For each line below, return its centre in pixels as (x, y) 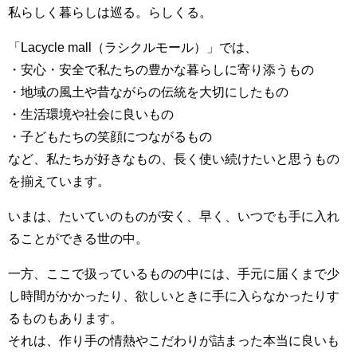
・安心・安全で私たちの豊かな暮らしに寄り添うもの (161, 69)
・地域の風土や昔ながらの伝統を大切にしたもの (148, 91)
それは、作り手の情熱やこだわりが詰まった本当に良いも (174, 340)
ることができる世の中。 (78, 238)
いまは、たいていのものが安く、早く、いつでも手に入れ (174, 216)
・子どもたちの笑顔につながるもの (110, 136)
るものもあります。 (65, 318)
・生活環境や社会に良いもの (91, 114)
